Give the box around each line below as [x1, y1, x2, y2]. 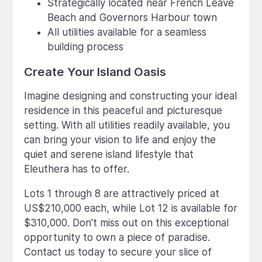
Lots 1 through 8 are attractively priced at [24, 187, 219, 199]
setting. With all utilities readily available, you [24, 119, 230, 131]
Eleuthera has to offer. [24, 163, 129, 175]
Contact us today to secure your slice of [24, 246, 212, 258]
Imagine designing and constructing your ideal [24, 89, 237, 102]
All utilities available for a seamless [47, 26, 206, 38]
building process [47, 40, 123, 53]
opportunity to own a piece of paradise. [24, 231, 210, 243]
